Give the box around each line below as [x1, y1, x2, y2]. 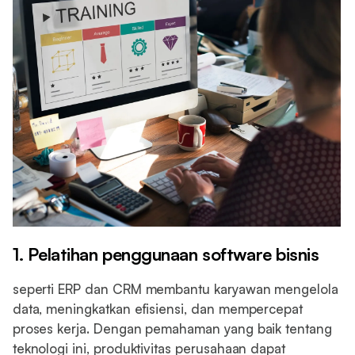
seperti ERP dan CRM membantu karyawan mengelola [12, 280, 338, 297]
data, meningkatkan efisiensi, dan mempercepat [12, 300, 303, 317]
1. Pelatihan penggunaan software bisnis [12, 242, 319, 265]
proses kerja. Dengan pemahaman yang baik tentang [12, 319, 332, 337]
